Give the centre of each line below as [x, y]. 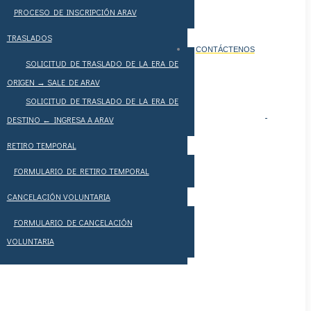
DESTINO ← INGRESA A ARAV [60, 119]
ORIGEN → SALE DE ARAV [53, 82]
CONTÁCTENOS [225, 49]
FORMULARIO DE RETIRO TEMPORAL [81, 170]
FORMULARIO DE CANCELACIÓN [73, 222]
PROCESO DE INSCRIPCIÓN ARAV [75, 11]
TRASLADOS [29, 37]
